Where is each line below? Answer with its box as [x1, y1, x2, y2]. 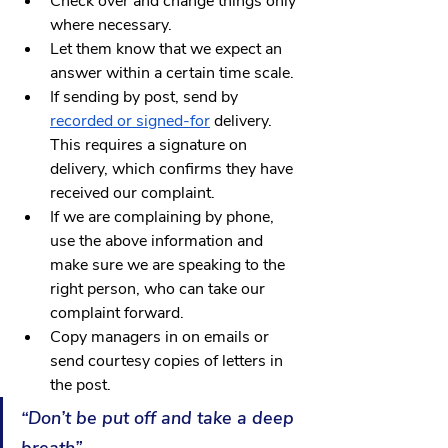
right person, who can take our [50, 278, 269, 301]
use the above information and [50, 230, 267, 253]
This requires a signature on [50, 134, 251, 157]
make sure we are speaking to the [50, 254, 289, 277]
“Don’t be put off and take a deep [21, 406, 299, 431]
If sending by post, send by [50, 86, 242, 109]
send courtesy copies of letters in [50, 350, 287, 373]
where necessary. [50, 14, 172, 37]
